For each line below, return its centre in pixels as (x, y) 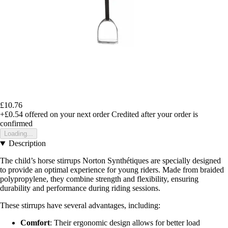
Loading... (19, 134)
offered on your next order (66, 115)
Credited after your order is (155, 115)
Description (27, 144)
